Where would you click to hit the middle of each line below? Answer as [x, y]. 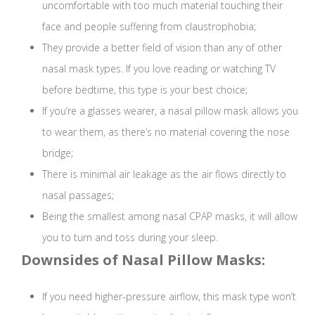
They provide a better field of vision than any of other [162, 48]
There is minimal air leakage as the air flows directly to [164, 174]
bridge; [58, 153]
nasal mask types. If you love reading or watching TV [159, 69]
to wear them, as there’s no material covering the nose [166, 132]
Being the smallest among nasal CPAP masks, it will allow [170, 217]
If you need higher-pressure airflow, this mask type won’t [169, 297]
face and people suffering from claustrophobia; [149, 27]
